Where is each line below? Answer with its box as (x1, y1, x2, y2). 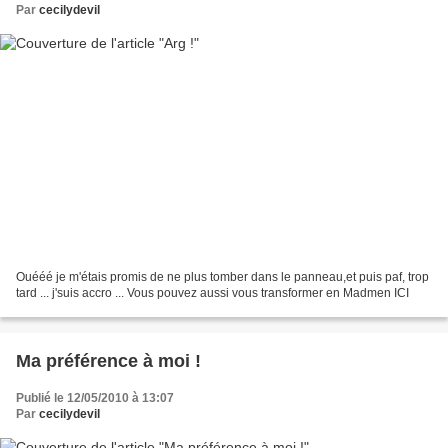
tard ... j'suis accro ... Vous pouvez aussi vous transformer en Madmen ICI (16, 286, 409, 301)
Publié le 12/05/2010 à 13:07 (16, 391, 174, 406)
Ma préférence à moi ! (16, 351, 201, 372)
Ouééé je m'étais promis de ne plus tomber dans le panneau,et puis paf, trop (16, 270, 429, 285)
